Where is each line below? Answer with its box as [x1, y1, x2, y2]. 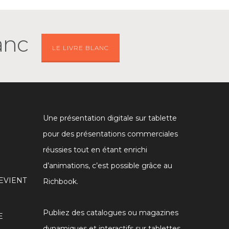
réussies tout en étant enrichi [43, 145, 148, 154]
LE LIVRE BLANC [52, 44, 109, 52]
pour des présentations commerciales [43, 129, 178, 139]
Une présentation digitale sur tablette [43, 113, 177, 123]
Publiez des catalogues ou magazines [43, 208, 179, 217]
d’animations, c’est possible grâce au [43, 161, 173, 170]
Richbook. [43, 177, 79, 186]
